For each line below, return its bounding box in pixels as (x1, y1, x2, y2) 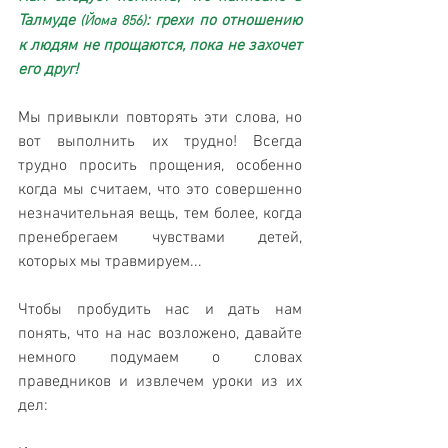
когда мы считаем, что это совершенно (18, 180, 302, 201)
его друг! (18, 60, 78, 81)
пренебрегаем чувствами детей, (18, 228, 302, 249)
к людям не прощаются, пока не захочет (18, 36, 302, 57)
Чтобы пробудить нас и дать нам (18, 300, 302, 321)
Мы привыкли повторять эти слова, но (18, 108, 302, 129)
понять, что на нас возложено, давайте (18, 324, 302, 345)
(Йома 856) (80, 13, 146, 31)
